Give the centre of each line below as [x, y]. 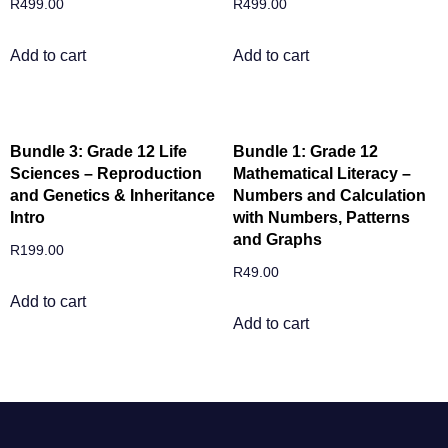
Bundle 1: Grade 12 [305, 152]
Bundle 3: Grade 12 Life [98, 152]
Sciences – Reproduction [106, 174]
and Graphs [277, 240]
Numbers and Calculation [329, 196]
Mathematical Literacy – [321, 174]
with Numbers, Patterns [321, 218]
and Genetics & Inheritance [112, 196]
